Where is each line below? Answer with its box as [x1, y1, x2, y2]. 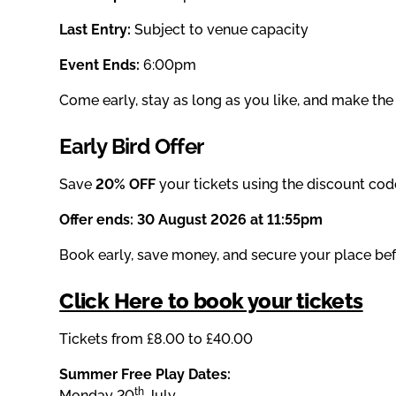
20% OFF [95, 176, 156, 194]
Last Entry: [59, 21, 132, 39]
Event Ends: [59, 57, 141, 74]
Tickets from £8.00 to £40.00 [59, 331, 254, 348]
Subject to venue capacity [131, 21, 309, 39]
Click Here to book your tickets [59, 288, 363, 315]
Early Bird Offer [59, 133, 204, 160]
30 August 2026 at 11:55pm [137, 211, 324, 229]
